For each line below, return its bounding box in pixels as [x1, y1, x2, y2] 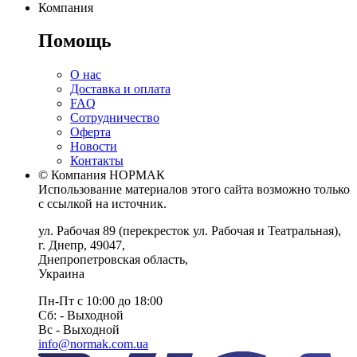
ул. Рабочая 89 [38, 224, 116, 238]
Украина [38, 267, 84, 281]
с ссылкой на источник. [38, 197, 167, 211]
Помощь [38, 30, 112, 52]
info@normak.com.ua [38, 337, 148, 351]
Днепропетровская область [38, 253, 185, 267]
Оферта [70, 125, 111, 139]
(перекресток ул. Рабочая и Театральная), [116, 224, 341, 238]
